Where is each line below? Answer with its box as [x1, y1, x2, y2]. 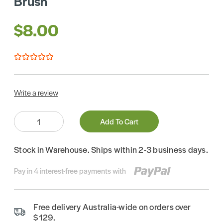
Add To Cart [100, 116, 138, 127]
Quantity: [13, 111, 40, 119]
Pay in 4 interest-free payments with [14, 165, 126, 176]
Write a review [14, 87, 58, 98]
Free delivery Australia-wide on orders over [33, 200, 191, 213]
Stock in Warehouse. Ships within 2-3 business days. [14, 143, 208, 156]
